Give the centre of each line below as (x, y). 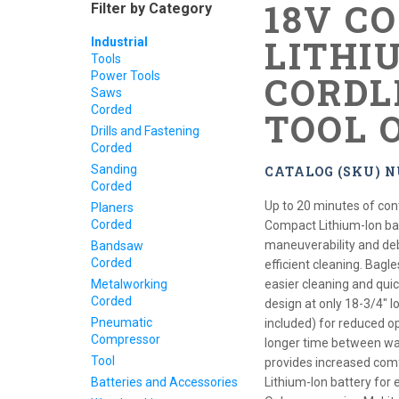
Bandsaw (117, 246)
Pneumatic (122, 322)
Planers (112, 208)
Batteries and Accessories (164, 382)
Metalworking (129, 284)
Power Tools (126, 76)
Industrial (119, 42)
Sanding (114, 169)
